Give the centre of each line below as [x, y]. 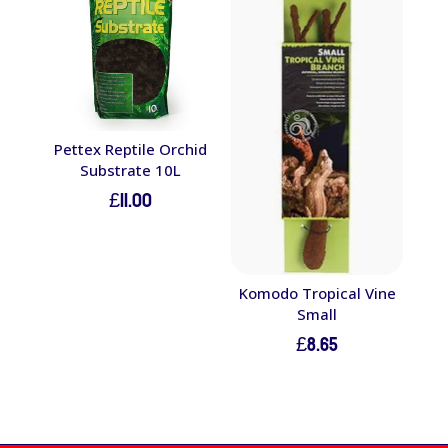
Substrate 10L [131, 169]
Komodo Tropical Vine [317, 292]
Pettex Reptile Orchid [131, 148]
